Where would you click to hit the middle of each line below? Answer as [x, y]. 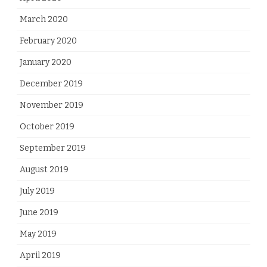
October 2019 [47, 126]
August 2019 [44, 169]
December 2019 [51, 83]
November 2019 [52, 105]
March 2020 [44, 19]
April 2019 [40, 255]
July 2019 [37, 191]
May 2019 [38, 234]
